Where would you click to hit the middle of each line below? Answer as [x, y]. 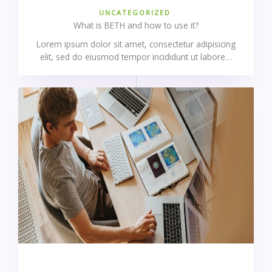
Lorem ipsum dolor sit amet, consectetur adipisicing [136, 44]
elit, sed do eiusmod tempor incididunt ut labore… [136, 57]
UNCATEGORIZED [134, 13]
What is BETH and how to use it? [136, 25]
